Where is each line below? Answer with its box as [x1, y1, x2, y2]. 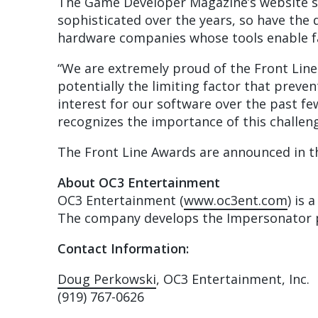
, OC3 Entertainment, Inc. [155, 270, 309, 288]
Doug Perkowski [57, 270, 156, 288]
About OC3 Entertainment [57, 174, 220, 192]
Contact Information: [57, 240, 189, 258]
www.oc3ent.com [183, 192, 287, 209]
